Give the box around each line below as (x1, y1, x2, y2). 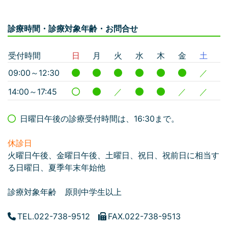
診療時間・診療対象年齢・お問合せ (8, 23, 138, 34)
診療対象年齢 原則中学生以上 (8, 187, 122, 197)
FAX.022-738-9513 (106, 211, 181, 222)
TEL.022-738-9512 (16, 211, 98, 222)
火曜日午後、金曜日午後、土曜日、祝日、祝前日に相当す (8, 150, 219, 161)
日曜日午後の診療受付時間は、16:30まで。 (16, 113, 179, 124)
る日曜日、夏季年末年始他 (8, 162, 105, 173)
